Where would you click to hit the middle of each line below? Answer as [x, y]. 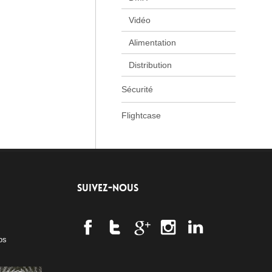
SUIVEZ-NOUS [108, 188]
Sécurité [137, 89]
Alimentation [152, 42]
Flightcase [141, 115]
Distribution [150, 65]
